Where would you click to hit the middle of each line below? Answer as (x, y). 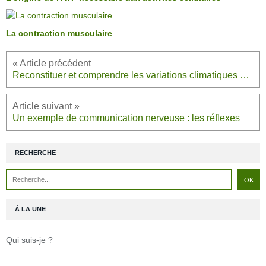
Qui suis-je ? (29, 240)
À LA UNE (30, 209)
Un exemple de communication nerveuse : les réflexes (126, 118)
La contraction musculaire (59, 33)
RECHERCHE (35, 152)
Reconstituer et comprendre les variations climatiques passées (245, 75)
